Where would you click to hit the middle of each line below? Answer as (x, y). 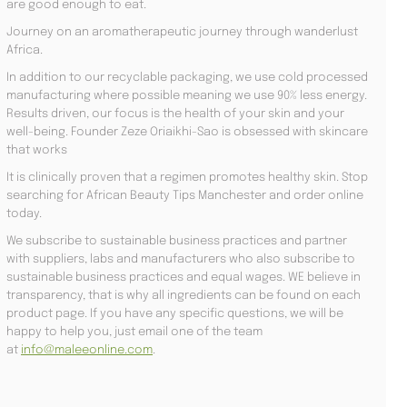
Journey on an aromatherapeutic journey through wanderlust (182, 32)
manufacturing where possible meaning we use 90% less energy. (187, 95)
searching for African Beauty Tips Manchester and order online (185, 195)
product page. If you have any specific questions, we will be (175, 313)
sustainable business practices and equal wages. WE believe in (184, 277)
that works (37, 150)
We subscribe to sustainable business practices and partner (177, 241)
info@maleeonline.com (87, 350)
